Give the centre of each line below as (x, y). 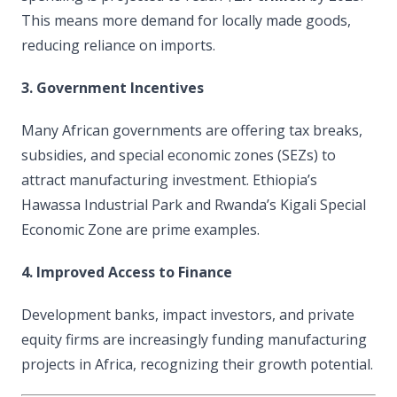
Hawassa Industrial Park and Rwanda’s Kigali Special (194, 205)
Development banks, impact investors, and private (188, 315)
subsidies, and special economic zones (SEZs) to (179, 155)
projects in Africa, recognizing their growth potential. (197, 364)
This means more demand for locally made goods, (186, 20)
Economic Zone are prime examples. (140, 230)
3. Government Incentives (113, 88)
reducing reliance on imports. (118, 45)
